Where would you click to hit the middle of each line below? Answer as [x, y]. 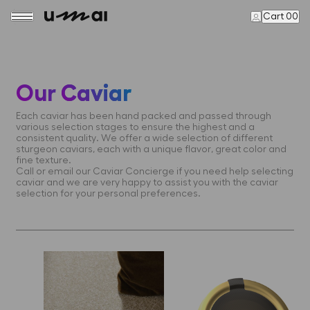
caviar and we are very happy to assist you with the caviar [147, 183]
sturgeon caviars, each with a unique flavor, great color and [151, 149]
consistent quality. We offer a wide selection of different [144, 138]
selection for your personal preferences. [108, 194]
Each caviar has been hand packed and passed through [144, 116]
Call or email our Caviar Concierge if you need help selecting [155, 172]
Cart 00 [281, 16]
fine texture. [44, 161]
